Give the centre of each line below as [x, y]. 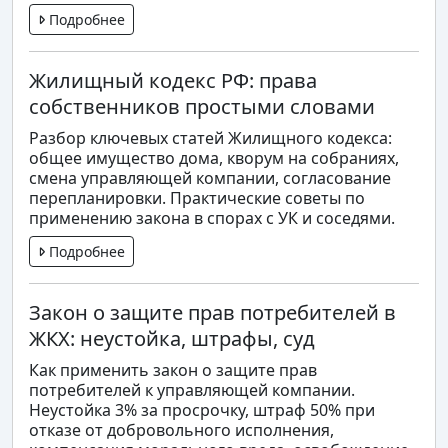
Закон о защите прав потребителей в [212, 312]
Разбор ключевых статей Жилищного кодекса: [210, 137]
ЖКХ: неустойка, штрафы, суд [172, 338]
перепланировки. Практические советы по [197, 197]
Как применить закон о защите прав [173, 369]
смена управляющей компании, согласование [210, 177]
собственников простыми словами [202, 106]
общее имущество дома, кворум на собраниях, [214, 157]
